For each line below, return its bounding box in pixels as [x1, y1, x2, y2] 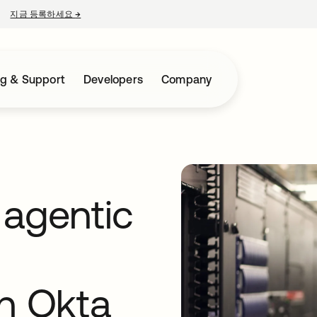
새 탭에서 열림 [81, 9, 137, 19]
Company [161, 73, 212, 86]
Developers [83, 73, 144, 86]
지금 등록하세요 [10, 9, 76, 19]
